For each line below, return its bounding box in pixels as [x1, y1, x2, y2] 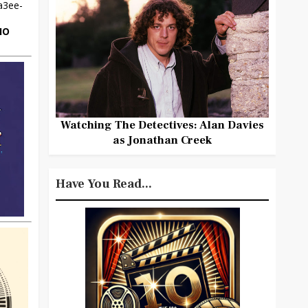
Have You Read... [56, 175, 152, 192]
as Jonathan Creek [113, 132, 212, 147]
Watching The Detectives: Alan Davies [60, 117, 264, 132]
